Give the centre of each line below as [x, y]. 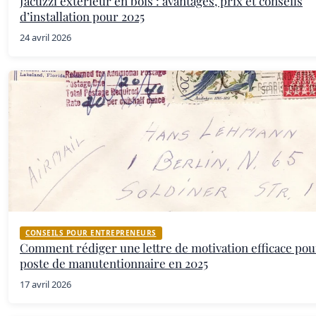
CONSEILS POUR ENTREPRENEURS [91, 232]
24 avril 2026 [45, 37]
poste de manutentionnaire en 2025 [114, 263]
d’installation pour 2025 [82, 16]
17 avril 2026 [45, 284]
